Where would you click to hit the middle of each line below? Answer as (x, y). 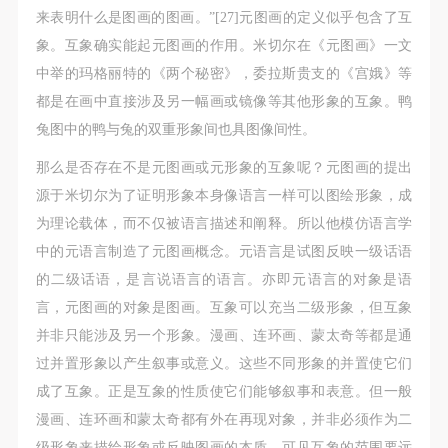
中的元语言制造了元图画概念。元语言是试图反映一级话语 (224, 251)
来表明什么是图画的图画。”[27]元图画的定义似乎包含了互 (224, 17)
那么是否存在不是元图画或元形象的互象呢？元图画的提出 (224, 167)
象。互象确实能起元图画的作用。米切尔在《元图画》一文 (224, 45)
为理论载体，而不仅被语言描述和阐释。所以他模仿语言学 (224, 223)
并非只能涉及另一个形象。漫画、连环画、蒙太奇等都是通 (224, 335)
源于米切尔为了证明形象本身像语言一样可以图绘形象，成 (224, 195)
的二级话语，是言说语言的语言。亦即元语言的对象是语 (224, 279)
